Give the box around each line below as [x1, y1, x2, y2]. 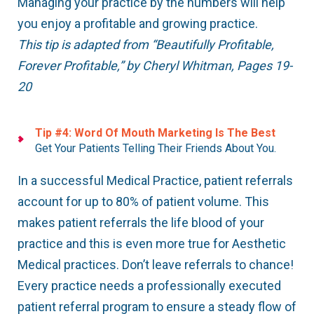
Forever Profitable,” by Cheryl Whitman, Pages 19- [18, 58, 292, 74]
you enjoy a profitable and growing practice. [18, 16, 258, 32]
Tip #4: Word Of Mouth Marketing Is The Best [35, 126, 275, 140]
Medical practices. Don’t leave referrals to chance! [18, 257, 294, 273]
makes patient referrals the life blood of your [18, 215, 264, 231]
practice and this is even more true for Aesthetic [18, 236, 286, 252]
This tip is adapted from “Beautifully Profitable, [18, 37, 274, 53]
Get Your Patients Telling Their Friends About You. [35, 142, 276, 156]
